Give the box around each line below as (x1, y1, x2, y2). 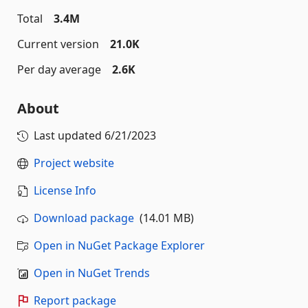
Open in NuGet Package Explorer (34, 238, 205, 253)
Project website (34, 155, 114, 170)
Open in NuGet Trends (34, 265, 150, 280)
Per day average (17, 62, 101, 77)
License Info (34, 183, 96, 198)
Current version (17, 36, 99, 52)
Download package (34, 210, 134, 225)
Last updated (34, 128, 104, 143)
